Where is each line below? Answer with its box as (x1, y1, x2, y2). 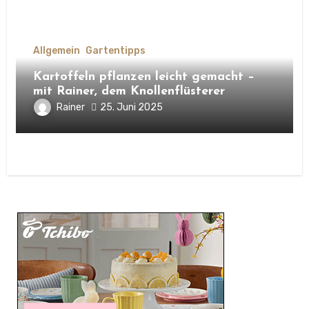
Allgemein (32, 45, 80, 57)
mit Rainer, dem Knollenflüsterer (32, 85, 225, 99)
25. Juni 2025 (99, 101, 163, 113)
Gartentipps (85, 45, 146, 57)
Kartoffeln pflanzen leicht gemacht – (32, 70, 255, 84)
